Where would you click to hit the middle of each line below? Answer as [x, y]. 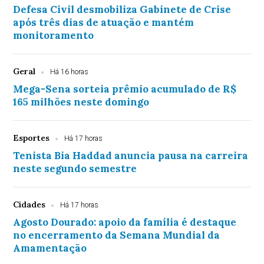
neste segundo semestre [75, 169]
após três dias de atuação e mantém [104, 23]
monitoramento [54, 36]
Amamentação [50, 248]
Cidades [29, 205]
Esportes [32, 138]
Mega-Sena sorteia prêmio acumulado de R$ [125, 89]
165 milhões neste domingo [81, 102]
